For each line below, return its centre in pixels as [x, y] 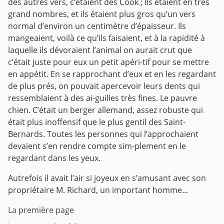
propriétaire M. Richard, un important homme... [98, 190]
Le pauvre [177, 98]
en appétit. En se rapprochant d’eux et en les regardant [112, 74]
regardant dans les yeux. [54, 158]
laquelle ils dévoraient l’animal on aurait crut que [100, 50]
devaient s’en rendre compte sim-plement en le [97, 146]
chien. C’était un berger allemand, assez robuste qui [105, 110]
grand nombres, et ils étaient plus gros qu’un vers [102, 14]
